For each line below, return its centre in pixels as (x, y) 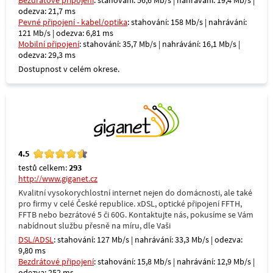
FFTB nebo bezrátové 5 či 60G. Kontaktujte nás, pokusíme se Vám (136, 214)
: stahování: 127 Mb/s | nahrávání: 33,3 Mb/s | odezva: (148, 239)
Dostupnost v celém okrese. (69, 69)
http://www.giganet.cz (58, 179)
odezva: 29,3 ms (47, 55)
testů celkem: (44, 168)
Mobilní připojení (49, 44)
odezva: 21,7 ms (47, 11)
